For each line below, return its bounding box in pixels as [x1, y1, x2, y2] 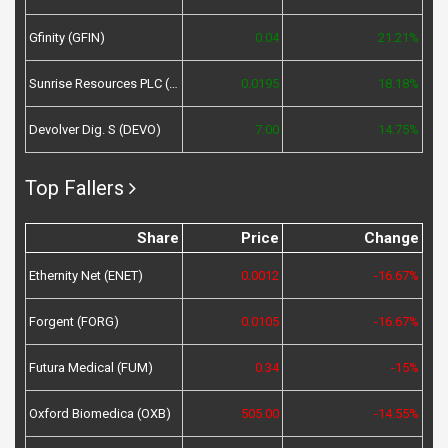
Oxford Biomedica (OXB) [29, 406, 171, 422]
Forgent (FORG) [29, 314, 119, 330]
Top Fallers [25, 176, 124, 201]
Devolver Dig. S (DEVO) [29, 122, 161, 138]
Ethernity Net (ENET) [29, 268, 143, 284]
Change [364, 229, 419, 248]
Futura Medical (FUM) [29, 360, 153, 376]
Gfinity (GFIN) [29, 30, 105, 46]
